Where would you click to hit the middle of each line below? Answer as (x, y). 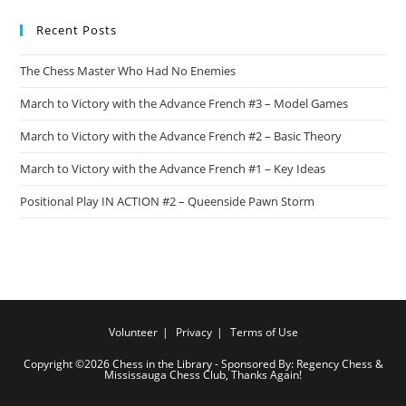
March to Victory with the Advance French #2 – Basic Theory (181, 136)
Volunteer (133, 332)
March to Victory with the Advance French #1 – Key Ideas (173, 169)
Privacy (193, 332)
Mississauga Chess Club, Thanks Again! (203, 375)
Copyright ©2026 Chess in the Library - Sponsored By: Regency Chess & (203, 364)
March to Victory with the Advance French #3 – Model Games (184, 103)
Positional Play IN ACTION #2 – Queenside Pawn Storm (168, 201)
